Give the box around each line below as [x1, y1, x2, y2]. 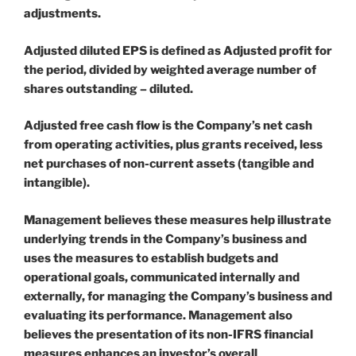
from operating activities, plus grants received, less [24, 137, 323, 153]
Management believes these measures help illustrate [24, 212, 331, 227]
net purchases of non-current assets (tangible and [24, 157, 314, 172]
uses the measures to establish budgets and [24, 250, 278, 265]
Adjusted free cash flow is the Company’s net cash [24, 118, 312, 133]
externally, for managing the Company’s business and [24, 288, 332, 304]
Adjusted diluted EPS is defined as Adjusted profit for [24, 43, 332, 58]
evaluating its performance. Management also [24, 308, 292, 323]
